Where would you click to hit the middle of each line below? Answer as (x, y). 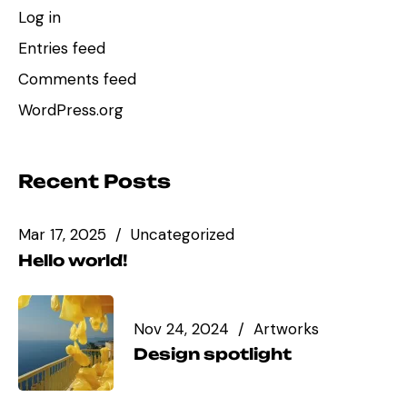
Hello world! (73, 260)
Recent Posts (94, 181)
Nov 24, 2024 (181, 328)
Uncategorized (183, 235)
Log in (40, 17)
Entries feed (62, 48)
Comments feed (77, 79)
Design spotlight (213, 354)
